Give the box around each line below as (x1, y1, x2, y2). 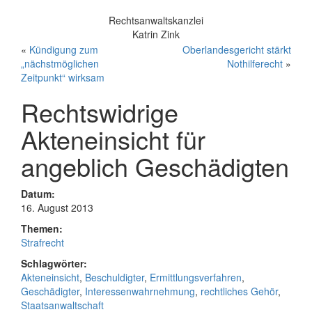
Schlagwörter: (21, 256, 87, 270)
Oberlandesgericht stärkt (182, 42, 291, 56)
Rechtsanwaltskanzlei (109, 13, 203, 27)
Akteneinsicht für (21, 121, 205, 157)
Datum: (21, 187, 55, 201)
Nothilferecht (227, 56, 283, 70)
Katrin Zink (132, 27, 180, 41)
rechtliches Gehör (201, 284, 278, 298)
